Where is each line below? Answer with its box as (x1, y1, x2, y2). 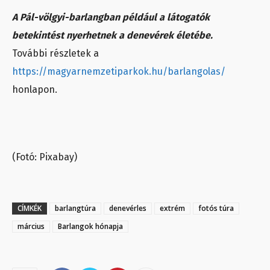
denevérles (109, 202, 146, 213)
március (17, 221, 45, 231)
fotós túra (198, 202, 234, 213)
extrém (160, 202, 185, 213)
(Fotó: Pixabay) (12, 151, 80, 163)
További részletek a (12, 47, 99, 59)
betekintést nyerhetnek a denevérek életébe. (12, 29, 215, 41)
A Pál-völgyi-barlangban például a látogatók (12, 11, 210, 23)
